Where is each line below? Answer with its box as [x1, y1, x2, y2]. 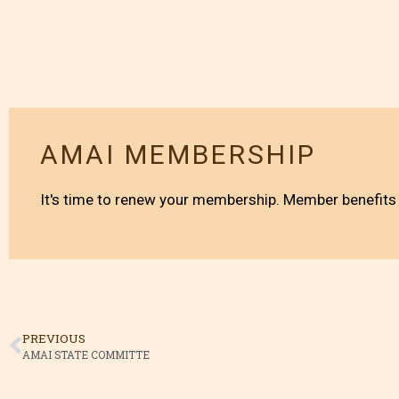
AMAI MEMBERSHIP [40, 139, 316, 171]
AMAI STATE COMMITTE [22, 348, 150, 362]
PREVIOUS [22, 330, 85, 347]
